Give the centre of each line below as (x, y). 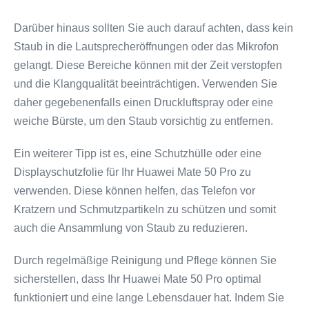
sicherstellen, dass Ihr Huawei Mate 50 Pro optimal (138, 279)
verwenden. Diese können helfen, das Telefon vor (134, 191)
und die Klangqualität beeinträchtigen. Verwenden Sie (146, 84)
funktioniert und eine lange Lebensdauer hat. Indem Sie (149, 298)
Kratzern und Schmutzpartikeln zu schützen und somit (145, 209)
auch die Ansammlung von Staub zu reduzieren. (131, 228)
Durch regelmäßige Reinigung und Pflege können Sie (145, 260)
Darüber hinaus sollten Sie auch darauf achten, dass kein (153, 28)
